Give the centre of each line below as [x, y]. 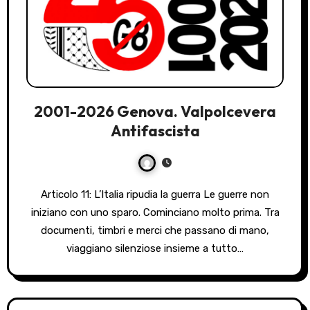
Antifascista [155, 130]
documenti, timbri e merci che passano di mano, [155, 230]
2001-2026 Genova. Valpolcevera [155, 111]
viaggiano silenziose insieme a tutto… [155, 248]
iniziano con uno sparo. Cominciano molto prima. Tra [155, 212]
